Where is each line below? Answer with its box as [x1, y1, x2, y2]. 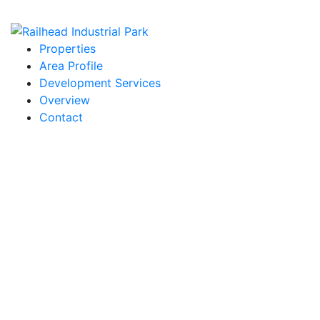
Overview [39, 93, 90, 108]
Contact [39, 110, 83, 125]
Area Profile [39, 59, 103, 74]
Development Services [39, 76, 161, 91]
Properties [39, 41, 96, 56]
